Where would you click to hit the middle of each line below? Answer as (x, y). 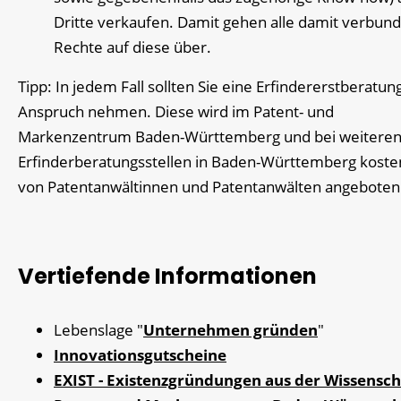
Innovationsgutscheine (140, 354)
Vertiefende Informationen (167, 276)
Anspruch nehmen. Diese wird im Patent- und (176, 111)
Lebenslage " (98, 329)
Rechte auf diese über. (132, 47)
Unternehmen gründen (230, 329)
